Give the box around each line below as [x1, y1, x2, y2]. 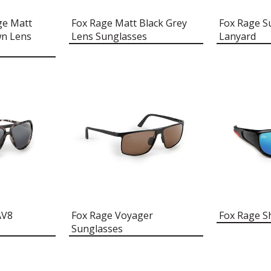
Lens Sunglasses [71, 29, 147, 43]
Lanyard [218, 29, 256, 43]
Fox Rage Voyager [71, 209, 153, 223]
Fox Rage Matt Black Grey [71, 16, 187, 30]
